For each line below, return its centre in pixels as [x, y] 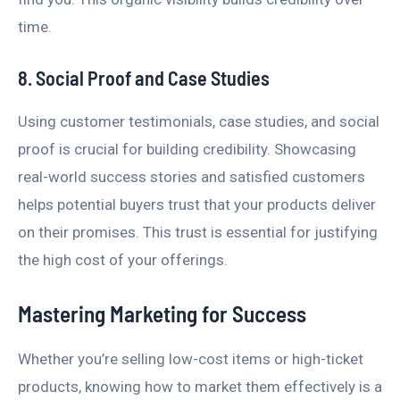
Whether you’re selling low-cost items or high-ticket [191, 358]
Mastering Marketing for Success [162, 313]
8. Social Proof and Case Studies [144, 78]
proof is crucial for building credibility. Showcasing [187, 150]
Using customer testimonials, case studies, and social [199, 122]
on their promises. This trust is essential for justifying [198, 233]
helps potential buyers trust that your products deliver [197, 205]
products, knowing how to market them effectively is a [200, 386]
